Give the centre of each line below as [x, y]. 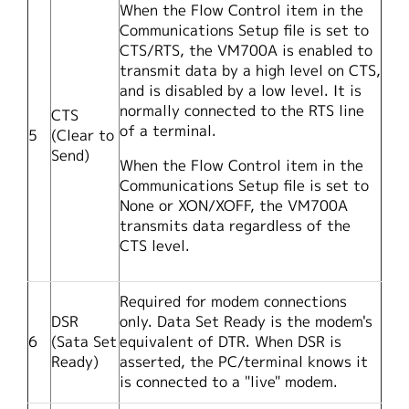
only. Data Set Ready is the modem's [246, 322]
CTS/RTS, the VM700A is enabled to [246, 51]
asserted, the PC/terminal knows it [244, 362]
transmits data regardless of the [235, 226]
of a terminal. [168, 131]
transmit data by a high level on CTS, [250, 71]
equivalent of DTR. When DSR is [231, 342]
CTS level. [155, 246]
